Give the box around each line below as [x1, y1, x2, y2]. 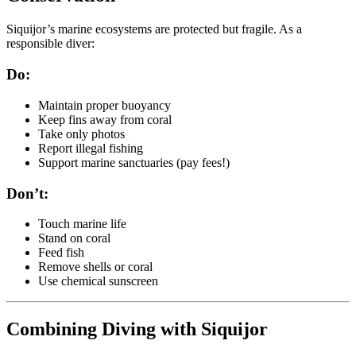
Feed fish [38, 246, 84, 260]
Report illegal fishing [38, 141, 143, 155]
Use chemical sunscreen [38, 274, 158, 288]
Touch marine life [38, 217, 126, 231]
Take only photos [38, 126, 125, 141]
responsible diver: [6, 37, 95, 51]
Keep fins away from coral [38, 112, 172, 126]
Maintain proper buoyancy [38, 98, 171, 112]
